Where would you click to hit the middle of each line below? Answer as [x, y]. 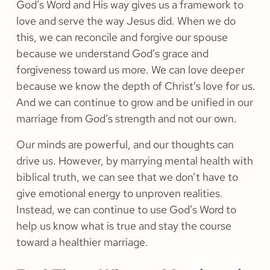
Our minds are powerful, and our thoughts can [125, 145]
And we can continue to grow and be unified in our [135, 102]
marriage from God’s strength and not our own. [128, 119]
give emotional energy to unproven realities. [120, 193]
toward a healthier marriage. [82, 242]
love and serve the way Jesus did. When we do [126, 21]
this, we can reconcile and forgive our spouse [122, 37]
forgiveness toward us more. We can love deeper [130, 70]
